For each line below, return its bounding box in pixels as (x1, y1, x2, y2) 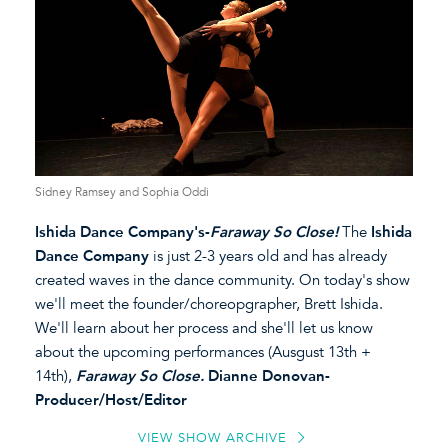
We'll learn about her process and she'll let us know (35, 318, 373, 337)
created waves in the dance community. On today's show (35, 270, 410, 289)
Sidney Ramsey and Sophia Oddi (35, 184, 209, 199)
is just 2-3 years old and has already (153, 246, 387, 265)
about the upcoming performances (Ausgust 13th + (35, 342, 371, 361)
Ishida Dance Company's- (35, 222, 210, 241)
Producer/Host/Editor (35, 390, 187, 409)
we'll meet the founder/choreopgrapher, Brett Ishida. (35, 294, 383, 313)
